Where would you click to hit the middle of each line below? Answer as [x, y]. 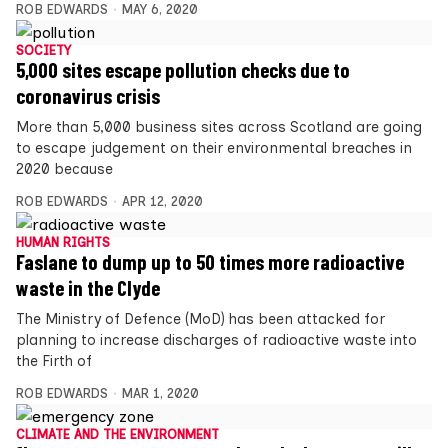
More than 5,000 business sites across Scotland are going [219, 127]
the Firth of [54, 361]
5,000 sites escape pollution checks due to [183, 70]
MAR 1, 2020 [160, 394]
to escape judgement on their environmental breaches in [214, 148]
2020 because [64, 169]
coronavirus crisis [88, 96]
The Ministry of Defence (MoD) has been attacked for [200, 319]
